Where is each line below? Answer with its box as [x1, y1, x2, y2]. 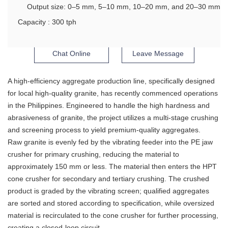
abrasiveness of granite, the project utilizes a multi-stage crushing [8, 113, 218, 122]
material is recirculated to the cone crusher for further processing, [8, 211, 218, 220]
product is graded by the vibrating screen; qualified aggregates [8, 187, 209, 195]
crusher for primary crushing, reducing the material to [8, 150, 179, 159]
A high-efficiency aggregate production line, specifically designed [8, 77, 215, 85]
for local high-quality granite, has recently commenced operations [8, 89, 218, 98]
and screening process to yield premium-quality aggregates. [8, 126, 201, 134]
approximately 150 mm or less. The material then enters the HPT [8, 162, 217, 171]
